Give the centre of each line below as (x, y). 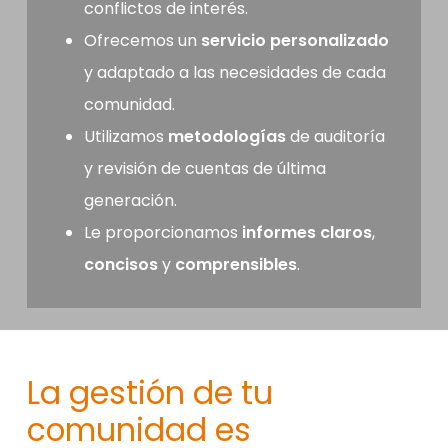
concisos (120, 265)
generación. (130, 201)
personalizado (329, 41)
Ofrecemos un (142, 41)
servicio (233, 41)
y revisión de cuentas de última (204, 169)
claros (345, 233)
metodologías (226, 137)
